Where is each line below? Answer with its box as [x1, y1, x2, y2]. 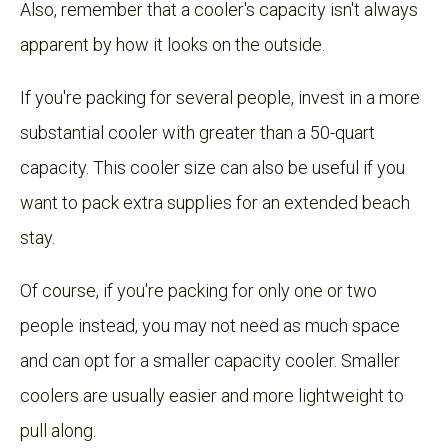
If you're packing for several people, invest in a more [20, 86, 420, 108]
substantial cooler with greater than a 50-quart [20, 121, 375, 143]
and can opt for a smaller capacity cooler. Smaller [20, 349, 400, 371]
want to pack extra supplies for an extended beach [20, 191, 410, 213]
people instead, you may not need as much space [20, 314, 400, 336]
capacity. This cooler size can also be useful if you [20, 156, 405, 178]
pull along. [20, 419, 96, 441]
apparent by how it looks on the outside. [20, 33, 325, 55]
